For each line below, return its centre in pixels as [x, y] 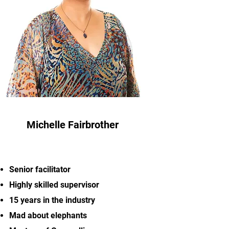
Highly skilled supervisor [54, 185]
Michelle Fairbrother [73, 125]
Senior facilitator [40, 169]
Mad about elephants [48, 215]
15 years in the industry [52, 200]
